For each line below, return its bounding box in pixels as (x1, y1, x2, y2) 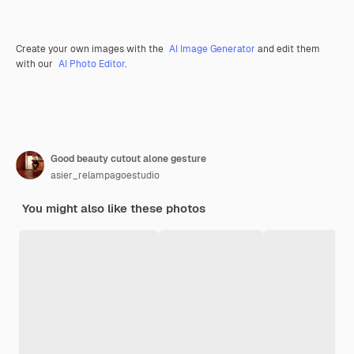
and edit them (255, 42, 320, 55)
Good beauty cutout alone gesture (51, 152, 206, 165)
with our (16, 57, 55, 70)
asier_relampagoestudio (51, 168, 160, 182)
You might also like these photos (22, 200, 205, 216)
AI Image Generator (169, 42, 255, 55)
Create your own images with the (16, 42, 166, 55)
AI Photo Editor (58, 57, 125, 70)
